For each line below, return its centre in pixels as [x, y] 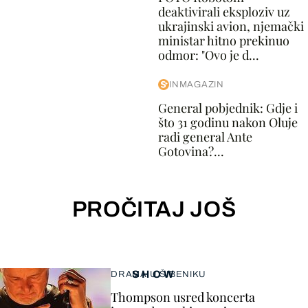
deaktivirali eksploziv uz [224, 12]
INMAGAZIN [196, 85]
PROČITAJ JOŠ [154, 209]
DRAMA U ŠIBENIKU [158, 274]
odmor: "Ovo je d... [208, 55]
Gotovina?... [191, 151]
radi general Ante [205, 137]
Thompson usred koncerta [183, 297]
